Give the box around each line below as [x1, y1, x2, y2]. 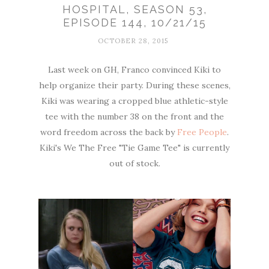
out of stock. [109, 158, 160, 169]
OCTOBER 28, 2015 [98, 37, 168, 46]
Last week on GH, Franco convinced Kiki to [48, 64, 221, 76]
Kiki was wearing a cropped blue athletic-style [41, 95, 228, 107]
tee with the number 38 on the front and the [45, 111, 224, 122]
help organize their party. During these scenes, [38, 80, 231, 91]
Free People [177, 127, 227, 138]
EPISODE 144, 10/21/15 [62, 16, 207, 29]
